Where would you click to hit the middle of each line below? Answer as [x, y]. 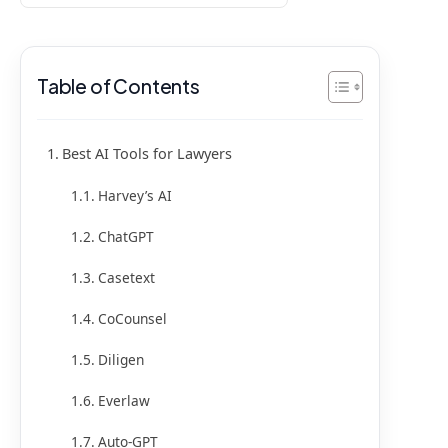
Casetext [128, 277]
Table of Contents [118, 86]
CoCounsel [132, 318]
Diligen [122, 359]
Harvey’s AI [134, 195]
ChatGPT [125, 236]
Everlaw [123, 400]
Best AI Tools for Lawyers [146, 153]
